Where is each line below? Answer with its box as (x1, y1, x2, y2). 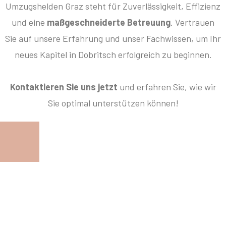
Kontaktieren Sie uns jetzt (10, 81, 118, 93)
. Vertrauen (171, 17, 214, 28)
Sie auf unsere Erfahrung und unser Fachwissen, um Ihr (5, 33, 221, 44)
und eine (12, 17, 47, 28)
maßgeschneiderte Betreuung (47, 17, 171, 28)
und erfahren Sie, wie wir (117, 81, 216, 93)
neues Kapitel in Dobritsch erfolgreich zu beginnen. (14, 49, 212, 61)
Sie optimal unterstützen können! (47, 97, 179, 109)
